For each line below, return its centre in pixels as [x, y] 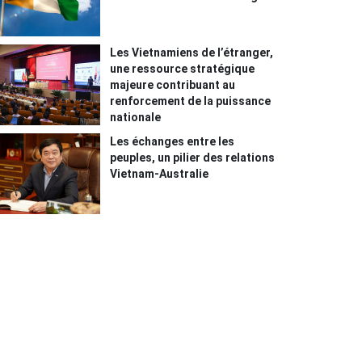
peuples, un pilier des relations [193, 158]
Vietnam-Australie [160, 174]
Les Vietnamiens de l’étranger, [192, 53]
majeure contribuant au [173, 85]
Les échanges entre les [173, 142]
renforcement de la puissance [191, 101]
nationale [136, 118]
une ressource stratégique [183, 69]
